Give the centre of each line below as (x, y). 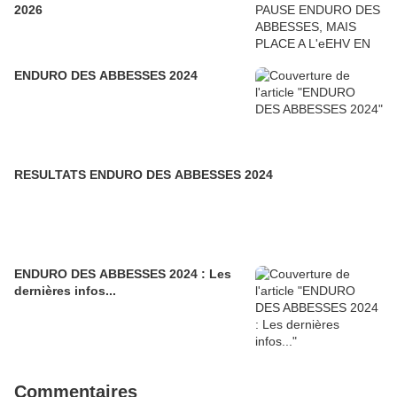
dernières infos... (65, 291)
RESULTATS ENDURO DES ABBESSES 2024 (144, 175)
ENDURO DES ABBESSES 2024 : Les (123, 274)
